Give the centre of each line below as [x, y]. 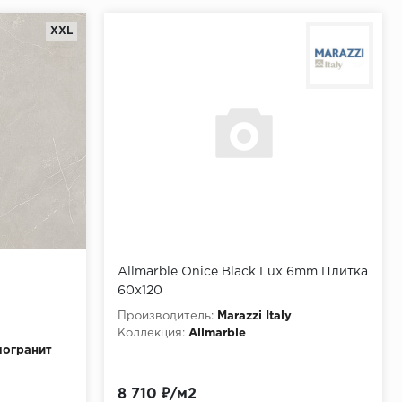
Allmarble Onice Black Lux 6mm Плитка [243, 271]
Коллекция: [151, 333]
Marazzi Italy [254, 316]
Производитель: [166, 316]
